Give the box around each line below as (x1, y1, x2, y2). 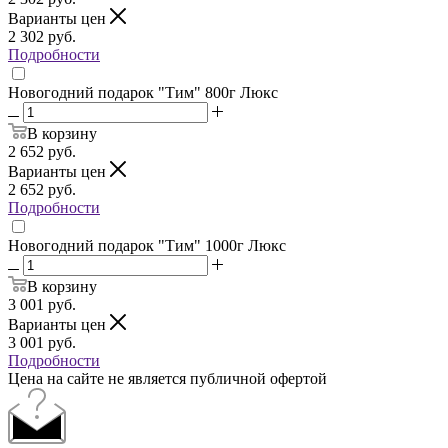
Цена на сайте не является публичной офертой (8, 369, 327, 387)
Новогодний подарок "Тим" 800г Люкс (8, 83, 278, 101)
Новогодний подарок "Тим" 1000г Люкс (8, 236, 286, 254)
